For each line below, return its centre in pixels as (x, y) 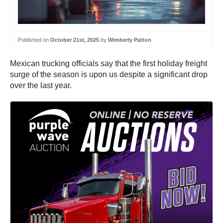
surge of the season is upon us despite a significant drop (109, 75)
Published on (34, 40)
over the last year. (42, 86)
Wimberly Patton (130, 40)
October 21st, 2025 (75, 40)
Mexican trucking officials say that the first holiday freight (109, 64)
